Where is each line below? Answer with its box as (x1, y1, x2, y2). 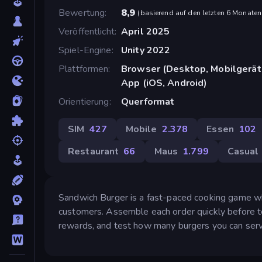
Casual (227, 144, 259, 158)
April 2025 (120, 25, 170, 38)
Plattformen (58, 62, 109, 75)
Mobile (125, 122, 157, 136)
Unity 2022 (120, 43, 171, 57)
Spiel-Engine (58, 43, 112, 57)
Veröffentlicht (58, 25, 115, 38)
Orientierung (58, 95, 109, 108)
